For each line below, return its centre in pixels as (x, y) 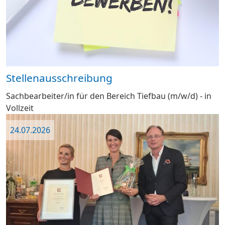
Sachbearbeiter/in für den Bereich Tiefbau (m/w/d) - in (109, 96)
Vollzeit (20, 108)
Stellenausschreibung (59, 78)
